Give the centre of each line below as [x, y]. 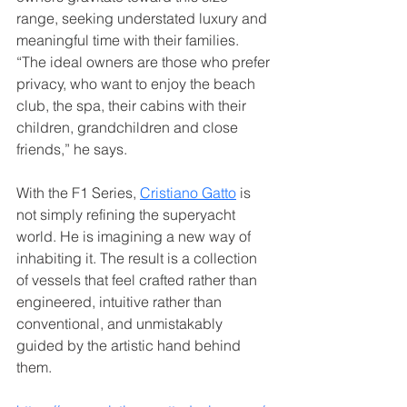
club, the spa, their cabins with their [133, 105]
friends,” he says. [72, 149]
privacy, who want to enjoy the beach [138, 83]
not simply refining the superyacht [128, 214]
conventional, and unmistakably [121, 323]
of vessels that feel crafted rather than [139, 279]
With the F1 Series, [78, 192]
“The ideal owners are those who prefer [145, 61]
